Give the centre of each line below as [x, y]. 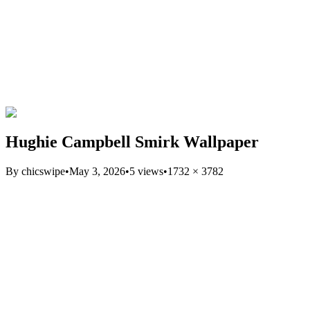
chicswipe [43, 171]
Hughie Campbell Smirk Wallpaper [132, 142]
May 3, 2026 [97, 171]
